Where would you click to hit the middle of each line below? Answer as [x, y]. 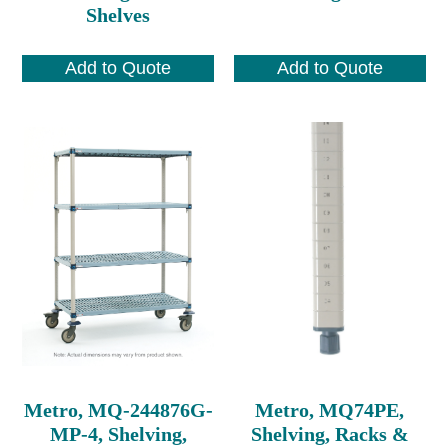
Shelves [118, 14]
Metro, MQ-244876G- [118, 409]
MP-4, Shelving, [118, 433]
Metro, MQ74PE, [330, 409]
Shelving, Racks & [329, 433]
